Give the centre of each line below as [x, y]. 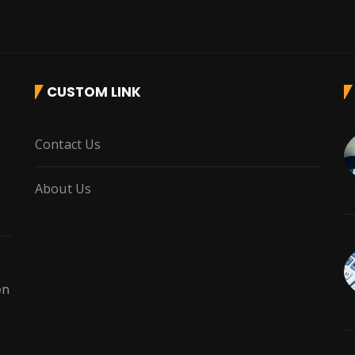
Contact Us [68, 144]
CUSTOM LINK [94, 92]
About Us [63, 188]
